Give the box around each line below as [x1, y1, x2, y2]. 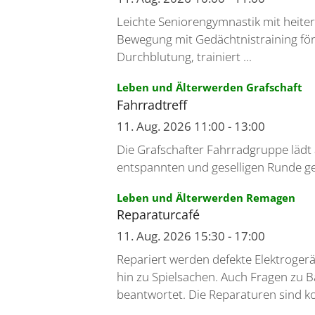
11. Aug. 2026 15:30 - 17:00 [116, 228, 265, 245]
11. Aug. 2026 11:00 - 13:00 [116, 117, 265, 134]
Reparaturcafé [116, 206, 200, 224]
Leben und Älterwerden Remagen [116, 190, 295, 205]
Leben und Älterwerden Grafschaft [116, 80, 302, 95]
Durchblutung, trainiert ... [116, 49, 252, 65]
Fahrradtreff [116, 96, 187, 113]
